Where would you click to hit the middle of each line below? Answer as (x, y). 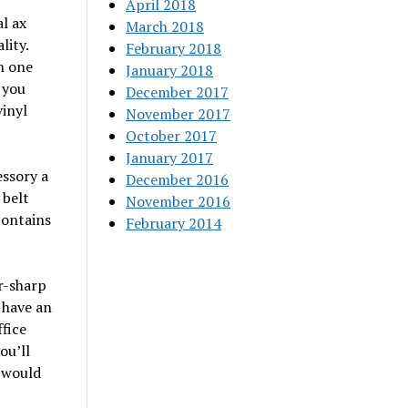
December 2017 (178, 92)
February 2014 (174, 223)
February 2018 (174, 48)
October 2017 (172, 136)
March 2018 (165, 26)
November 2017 (178, 114)
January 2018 (170, 70)
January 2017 (170, 158)
